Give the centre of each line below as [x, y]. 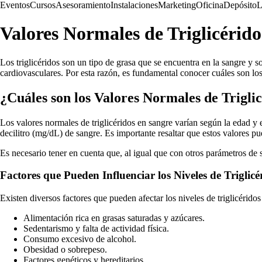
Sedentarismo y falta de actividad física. [96, 229]
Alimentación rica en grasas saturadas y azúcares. [114, 218]
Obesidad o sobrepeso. [65, 250]
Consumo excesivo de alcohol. [80, 239]
